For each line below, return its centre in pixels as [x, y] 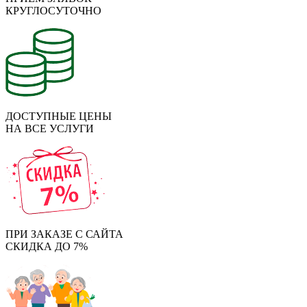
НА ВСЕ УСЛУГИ [50, 129]
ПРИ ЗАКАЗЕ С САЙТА [64, 234]
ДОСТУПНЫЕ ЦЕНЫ [59, 116]
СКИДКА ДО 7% [47, 247]
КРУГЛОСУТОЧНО [53, 11]
